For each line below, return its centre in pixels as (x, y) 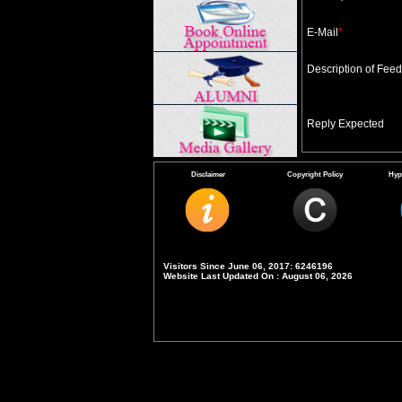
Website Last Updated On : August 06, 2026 (258, 276)
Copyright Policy (315, 174)
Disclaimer (208, 174)
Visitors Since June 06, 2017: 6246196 (248, 266)
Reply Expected (345, 124)
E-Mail (322, 33)
